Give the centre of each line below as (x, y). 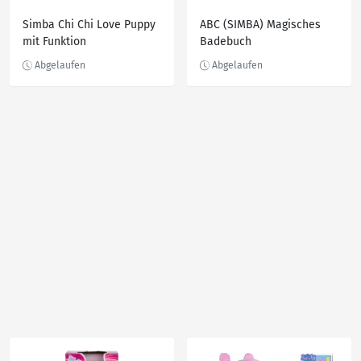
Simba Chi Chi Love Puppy (89, 25)
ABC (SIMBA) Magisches (260, 25)
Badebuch (226, 41)
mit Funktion (54, 41)
